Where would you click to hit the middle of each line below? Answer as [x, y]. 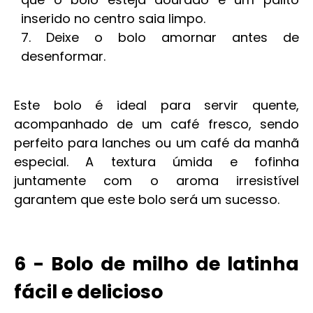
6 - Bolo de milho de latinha [156, 264]
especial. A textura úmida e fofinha [156, 162]
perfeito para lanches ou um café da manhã [156, 143]
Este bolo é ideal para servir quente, [156, 105]
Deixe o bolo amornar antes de [173, 37]
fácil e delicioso [88, 292]
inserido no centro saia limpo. [113, 19]
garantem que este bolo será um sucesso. [147, 199]
